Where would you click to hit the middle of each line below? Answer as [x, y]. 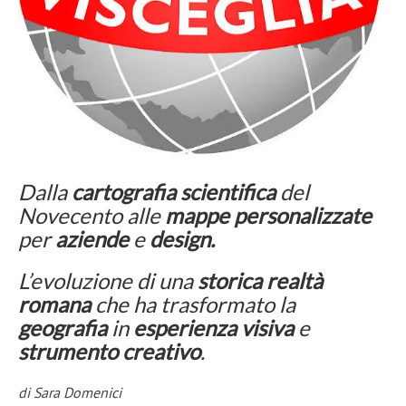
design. [182, 238]
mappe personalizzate [266, 215]
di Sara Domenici [70, 392]
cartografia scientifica [174, 191]
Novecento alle [89, 215]
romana [57, 304]
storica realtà [260, 280]
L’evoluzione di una [108, 280]
